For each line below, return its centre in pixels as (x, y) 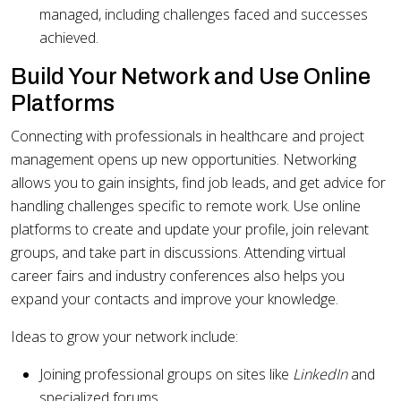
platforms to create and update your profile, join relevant (190, 230)
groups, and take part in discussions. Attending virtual (178, 253)
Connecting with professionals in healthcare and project (188, 137)
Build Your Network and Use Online (191, 77)
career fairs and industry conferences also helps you (178, 276)
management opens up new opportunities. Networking (183, 160)
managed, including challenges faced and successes (204, 15)
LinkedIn (320, 375)
